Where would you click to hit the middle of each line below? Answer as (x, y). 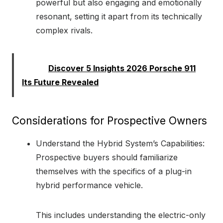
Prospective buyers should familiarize (107, 157)
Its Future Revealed (60, 82)
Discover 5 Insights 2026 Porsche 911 (122, 68)
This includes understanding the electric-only (121, 215)
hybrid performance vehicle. (89, 185)
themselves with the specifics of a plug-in (114, 171)
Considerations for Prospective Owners (110, 120)
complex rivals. (64, 30)
